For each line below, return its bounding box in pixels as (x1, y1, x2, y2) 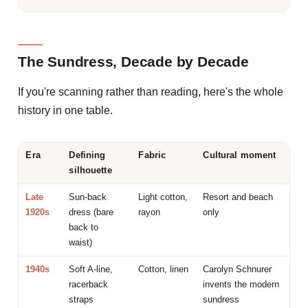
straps (69, 294, 94, 305)
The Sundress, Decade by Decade (18, 53, 249, 69)
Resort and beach (203, 191, 274, 202)
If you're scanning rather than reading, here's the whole (18, 85, 283, 98)
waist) (69, 236, 93, 247)
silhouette (69, 164, 112, 175)
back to (69, 221, 99, 232)
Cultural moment (203, 149, 276, 160)
